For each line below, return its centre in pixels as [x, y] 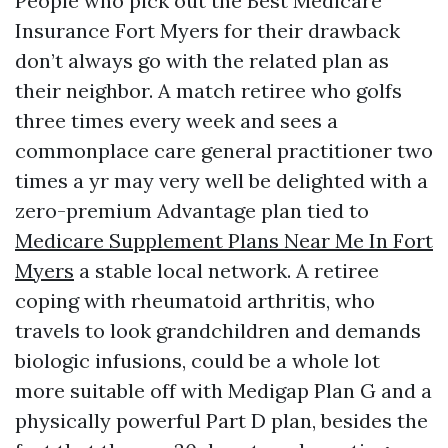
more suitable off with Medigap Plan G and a [223, 390]
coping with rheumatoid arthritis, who [195, 300]
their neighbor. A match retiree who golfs [208, 90]
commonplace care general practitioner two [224, 150]
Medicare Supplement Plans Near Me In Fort [224, 240]
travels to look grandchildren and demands [218, 330]
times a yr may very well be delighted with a [221, 180]
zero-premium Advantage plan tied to [192, 210]
